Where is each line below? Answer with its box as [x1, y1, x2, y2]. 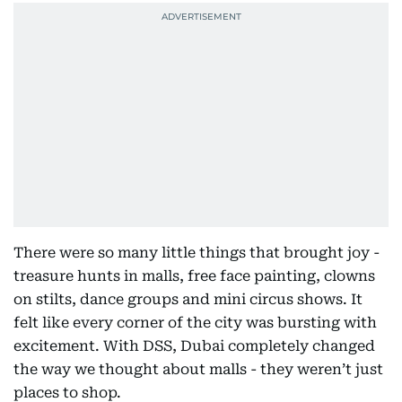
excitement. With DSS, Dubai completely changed [13, 337, 375, 354]
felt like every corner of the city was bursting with [13, 314, 377, 331]
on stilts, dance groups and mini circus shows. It [13, 291, 363, 308]
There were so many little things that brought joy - [13, 244, 380, 261]
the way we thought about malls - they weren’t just [13, 361, 383, 378]
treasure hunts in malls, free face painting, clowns [13, 267, 375, 284]
